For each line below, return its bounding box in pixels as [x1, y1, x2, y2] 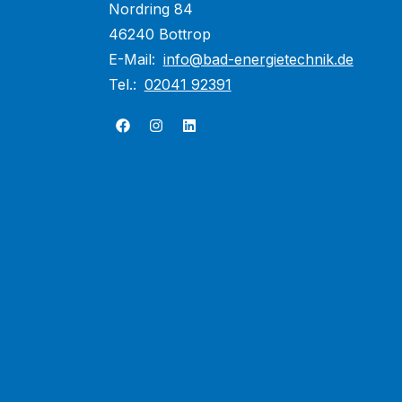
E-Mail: [108, 50, 160, 68]
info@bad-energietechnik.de [162, 50, 354, 68]
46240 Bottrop [108, 25, 211, 43]
